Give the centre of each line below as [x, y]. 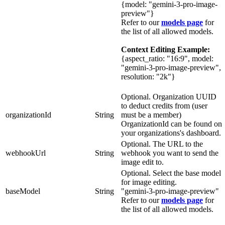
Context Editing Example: [165, 50]
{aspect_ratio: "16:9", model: [167, 59]
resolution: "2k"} [148, 77]
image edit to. [142, 162]
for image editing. [149, 182]
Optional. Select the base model [171, 173]
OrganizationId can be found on [172, 124]
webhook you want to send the [170, 153]
